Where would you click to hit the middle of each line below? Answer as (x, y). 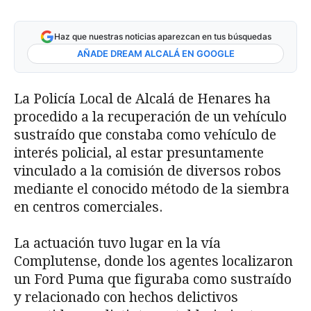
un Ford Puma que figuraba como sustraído (153, 280)
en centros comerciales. (88, 208)
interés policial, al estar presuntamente (139, 153)
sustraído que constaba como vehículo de (145, 135)
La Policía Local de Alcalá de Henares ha (142, 99)
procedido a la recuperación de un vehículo (150, 117)
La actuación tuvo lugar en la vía (117, 244)
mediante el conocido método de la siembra (152, 190)
